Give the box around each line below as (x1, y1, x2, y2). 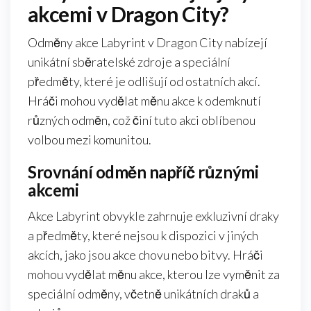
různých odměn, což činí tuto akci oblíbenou (28, 112, 255, 128)
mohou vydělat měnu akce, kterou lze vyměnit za (28, 266, 280, 282)
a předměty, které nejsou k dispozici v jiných (28, 227, 258, 243)
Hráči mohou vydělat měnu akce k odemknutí (28, 92, 261, 108)
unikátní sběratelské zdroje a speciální (28, 53, 230, 69)
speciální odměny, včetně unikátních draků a (28, 285, 259, 301)
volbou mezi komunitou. (28, 131, 151, 147)
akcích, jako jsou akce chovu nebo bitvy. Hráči (28, 246, 263, 262)
